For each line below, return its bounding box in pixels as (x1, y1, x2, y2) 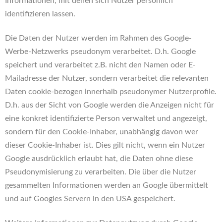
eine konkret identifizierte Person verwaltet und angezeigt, (5, 114, 207, 122)
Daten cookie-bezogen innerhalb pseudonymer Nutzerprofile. (5, 88, 217, 96)
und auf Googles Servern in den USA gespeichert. (5, 195, 175, 203)
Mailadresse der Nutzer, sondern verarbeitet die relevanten (5, 74, 209, 82)
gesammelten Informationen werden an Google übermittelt (5, 181, 208, 189)
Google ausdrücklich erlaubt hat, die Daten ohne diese (5, 155, 193, 163)
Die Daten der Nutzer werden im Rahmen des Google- (5, 34, 192, 42)
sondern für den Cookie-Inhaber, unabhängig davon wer (5, 128, 198, 136)
